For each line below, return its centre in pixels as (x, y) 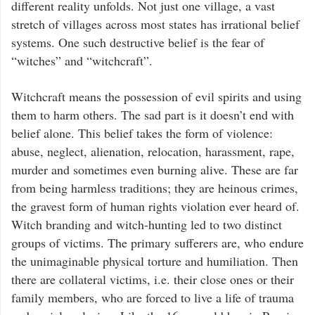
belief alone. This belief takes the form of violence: (142, 133)
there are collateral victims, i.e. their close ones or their (153, 279)
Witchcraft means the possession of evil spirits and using (156, 96)
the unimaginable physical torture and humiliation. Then (155, 261)
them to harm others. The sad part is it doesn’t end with (153, 114)
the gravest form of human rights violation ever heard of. (155, 206)
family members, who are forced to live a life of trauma (153, 297)
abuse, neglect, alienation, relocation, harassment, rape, (153, 151)
